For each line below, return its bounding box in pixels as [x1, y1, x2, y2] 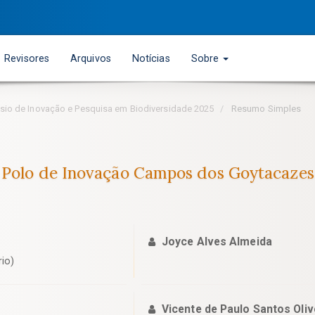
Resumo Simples [229, 103, 302, 114]
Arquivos [70, 52, 111, 64]
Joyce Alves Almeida [161, 235, 272, 248]
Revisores [4, 52, 50, 64]
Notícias [131, 52, 170, 64]
